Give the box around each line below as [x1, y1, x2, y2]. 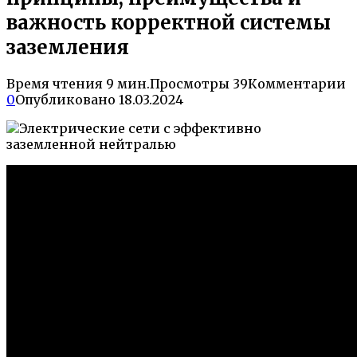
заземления [6, 34, 129, 60]
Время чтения [6, 75, 103, 92]
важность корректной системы [6, 10, 331, 35]
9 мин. [103, 75, 150, 92]
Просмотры [150, 75, 229, 92]
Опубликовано [15, 91, 116, 108]
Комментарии [248, 75, 346, 92]
